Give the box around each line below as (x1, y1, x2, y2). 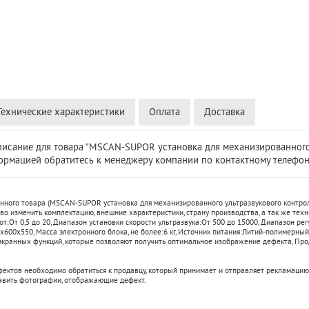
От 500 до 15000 (201, 217, 258, 227)
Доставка (204, 106, 245, 118)
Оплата (149, 106, 180, 118)
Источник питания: (178, 227, 242, 237)
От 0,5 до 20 (9, 217, 50, 227)
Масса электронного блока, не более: (36, 227, 163, 237)
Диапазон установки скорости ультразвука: (53, 217, 201, 227)
